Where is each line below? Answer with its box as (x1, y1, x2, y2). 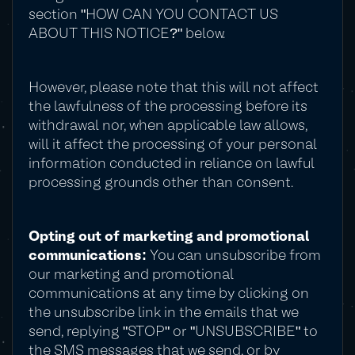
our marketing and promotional (29, 269, 234, 282)
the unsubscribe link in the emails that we (29, 307, 299, 320)
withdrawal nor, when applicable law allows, (29, 120, 307, 133)
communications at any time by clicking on (29, 288, 309, 301)
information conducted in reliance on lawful (29, 158, 315, 171)
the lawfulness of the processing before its (29, 101, 307, 114)
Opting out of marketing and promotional (29, 231, 309, 244)
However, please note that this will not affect (29, 82, 319, 95)
